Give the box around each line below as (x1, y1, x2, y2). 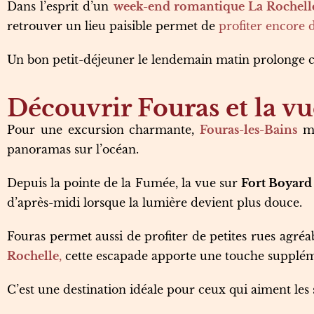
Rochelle (7, 249, 59, 263)
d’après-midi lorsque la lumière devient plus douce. (7, 196, 302, 210)
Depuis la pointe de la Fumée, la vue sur (7, 176, 242, 190)
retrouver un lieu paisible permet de (7, 19, 219, 33)
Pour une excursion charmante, (7, 123, 200, 137)
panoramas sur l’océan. (7, 142, 139, 156)
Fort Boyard (241, 176, 313, 190)
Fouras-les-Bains (200, 123, 298, 137)
